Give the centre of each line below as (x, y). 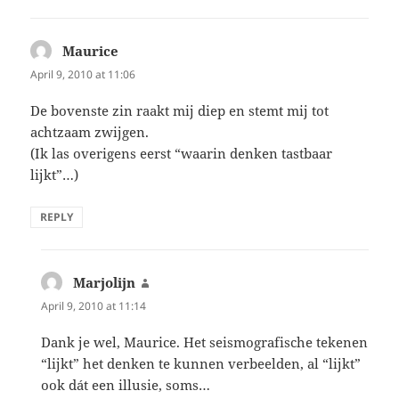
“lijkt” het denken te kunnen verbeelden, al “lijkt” (201, 363)
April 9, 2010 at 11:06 (83, 74)
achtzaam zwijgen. (90, 131)
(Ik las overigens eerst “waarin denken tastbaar (182, 153)
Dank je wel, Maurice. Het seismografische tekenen (205, 342)
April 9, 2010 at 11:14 (94, 305)
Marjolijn (105, 282)
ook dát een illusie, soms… (126, 384)
